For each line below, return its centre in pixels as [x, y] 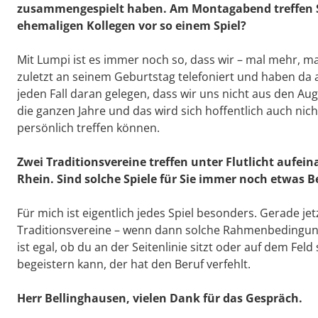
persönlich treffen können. [88, 128]
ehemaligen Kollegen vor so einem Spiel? [132, 26]
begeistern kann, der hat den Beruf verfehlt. [134, 264]
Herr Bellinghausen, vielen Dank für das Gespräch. [160, 298]
